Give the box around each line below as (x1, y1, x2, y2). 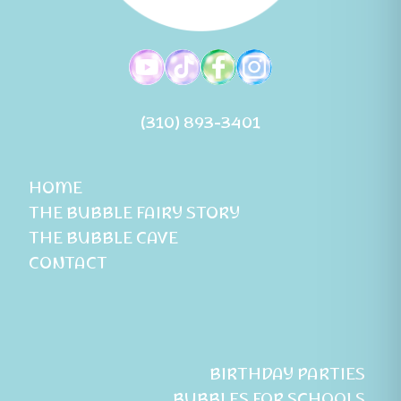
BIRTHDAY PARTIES (209, 363, 365, 389)
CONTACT (29, 252, 107, 278)
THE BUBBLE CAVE (29, 226, 178, 253)
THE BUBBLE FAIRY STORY (29, 201, 240, 228)
